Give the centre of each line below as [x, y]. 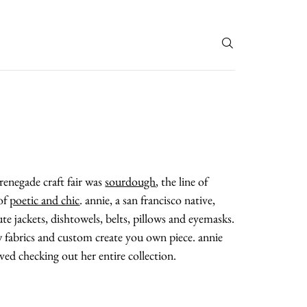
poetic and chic [45, 199]
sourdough [131, 181]
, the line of [182, 181]
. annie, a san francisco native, [148, 199]
